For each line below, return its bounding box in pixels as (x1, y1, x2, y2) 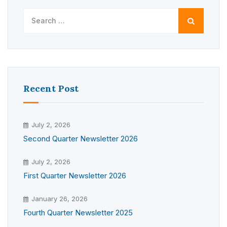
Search (23, 9, 50, 19)
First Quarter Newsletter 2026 (23, 171, 126, 180)
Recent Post (23, 83, 79, 94)
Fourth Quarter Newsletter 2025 (23, 208, 133, 217)
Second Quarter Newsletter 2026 (23, 134, 138, 143)
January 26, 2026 (31, 195, 88, 203)
